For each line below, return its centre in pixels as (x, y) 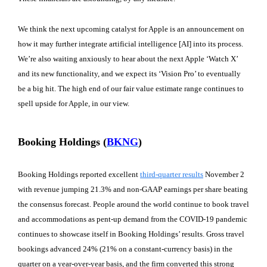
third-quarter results (172, 175)
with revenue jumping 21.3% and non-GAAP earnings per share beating (133, 190)
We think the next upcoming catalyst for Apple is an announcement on (131, 29)
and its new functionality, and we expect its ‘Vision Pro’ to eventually (129, 73)
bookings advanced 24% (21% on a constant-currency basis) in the (125, 249)
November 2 (224, 175)
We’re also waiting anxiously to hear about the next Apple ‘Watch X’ (128, 58)
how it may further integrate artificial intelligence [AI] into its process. (131, 44)
